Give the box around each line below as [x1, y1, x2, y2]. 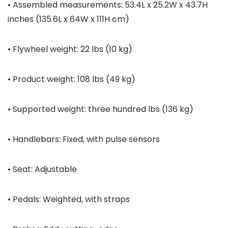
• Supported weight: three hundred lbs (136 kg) [8, 103, 193, 116]
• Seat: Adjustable [8, 163, 77, 176]
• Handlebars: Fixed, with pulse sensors [8, 133, 160, 146]
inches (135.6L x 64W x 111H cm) [8, 13, 129, 25]
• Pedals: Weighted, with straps [8, 193, 130, 206]
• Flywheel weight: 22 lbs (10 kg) [8, 43, 132, 55]
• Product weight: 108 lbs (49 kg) [8, 73, 135, 85]
